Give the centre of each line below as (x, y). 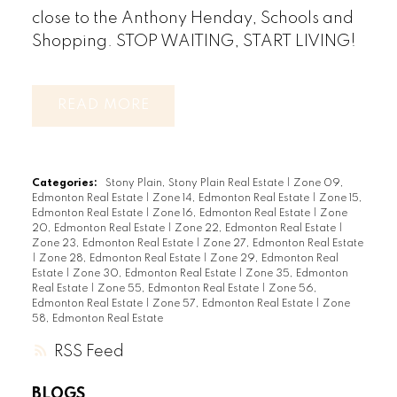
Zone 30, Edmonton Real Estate (155, 273)
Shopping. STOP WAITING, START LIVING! (194, 42)
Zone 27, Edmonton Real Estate (283, 243)
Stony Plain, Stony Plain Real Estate (195, 183)
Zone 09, (318, 183)
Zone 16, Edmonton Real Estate (232, 213)
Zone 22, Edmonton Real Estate (256, 228)
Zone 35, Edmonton (296, 273)
